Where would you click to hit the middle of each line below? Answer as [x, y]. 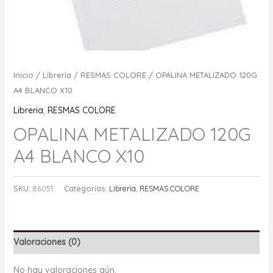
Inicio [23, 75]
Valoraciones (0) [47, 242]
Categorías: [86, 188]
